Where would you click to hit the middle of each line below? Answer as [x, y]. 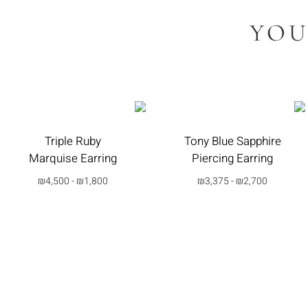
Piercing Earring [232, 159]
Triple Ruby [73, 142]
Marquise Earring [73, 159]
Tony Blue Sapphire [232, 142]
